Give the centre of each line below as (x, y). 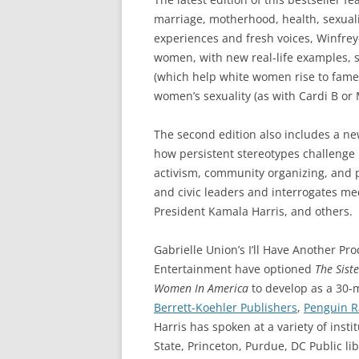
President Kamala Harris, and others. (253, 211)
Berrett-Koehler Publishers (226, 307)
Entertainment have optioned (233, 269)
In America (222, 288)
